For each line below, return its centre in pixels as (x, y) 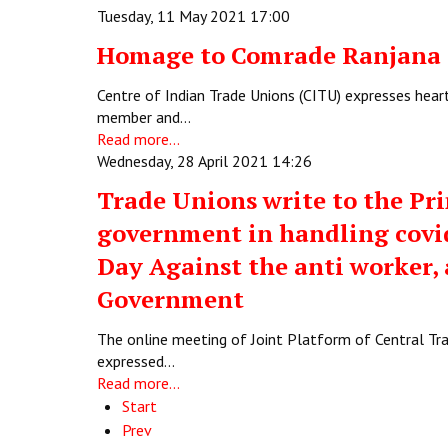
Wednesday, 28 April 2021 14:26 (204, 161)
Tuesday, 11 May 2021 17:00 (193, 16)
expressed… (136, 361)
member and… (144, 117)
